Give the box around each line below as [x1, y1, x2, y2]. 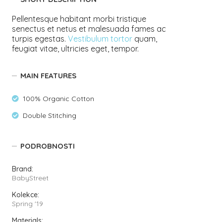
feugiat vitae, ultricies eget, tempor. [12, 44, 139, 54]
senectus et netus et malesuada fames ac [12, 24, 166, 34]
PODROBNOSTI [20, 141, 75, 151]
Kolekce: [12, 190, 40, 199]
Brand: [12, 165, 34, 173]
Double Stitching [23, 111, 77, 120]
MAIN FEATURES [20, 71, 77, 80]
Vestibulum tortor [68, 34, 133, 44]
